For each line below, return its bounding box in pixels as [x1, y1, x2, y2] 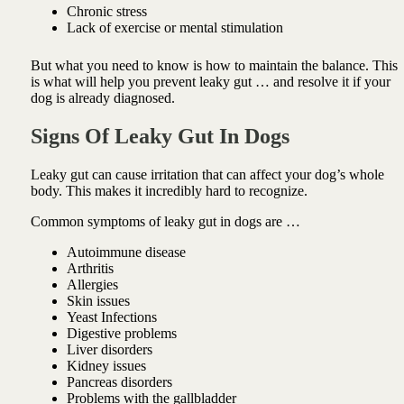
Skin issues [66, 293, 133, 309]
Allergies [66, 277, 118, 293]
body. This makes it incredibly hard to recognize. [30, 183, 311, 199]
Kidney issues [66, 358, 150, 374]
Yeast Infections [66, 309, 161, 326]
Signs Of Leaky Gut [30, 124, 214, 149]
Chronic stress [66, 4, 147, 20]
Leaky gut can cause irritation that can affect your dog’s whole [30, 167, 384, 183]
